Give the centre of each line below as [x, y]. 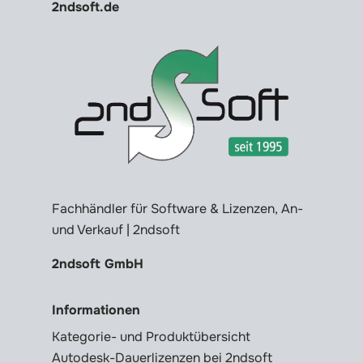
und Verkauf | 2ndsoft [116, 230]
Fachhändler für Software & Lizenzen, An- [177, 209]
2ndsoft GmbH [98, 264]
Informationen [96, 310]
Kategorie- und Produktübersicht [151, 337]
